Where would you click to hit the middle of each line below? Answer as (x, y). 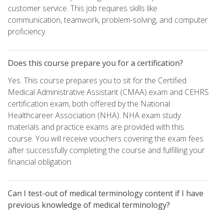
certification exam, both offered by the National (89, 103)
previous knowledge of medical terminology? (89, 205)
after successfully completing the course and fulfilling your (106, 150)
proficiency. (27, 31)
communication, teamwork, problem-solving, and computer (108, 20)
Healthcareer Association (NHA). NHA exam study (94, 115)
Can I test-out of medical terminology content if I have (106, 193)
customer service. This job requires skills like (83, 8)
